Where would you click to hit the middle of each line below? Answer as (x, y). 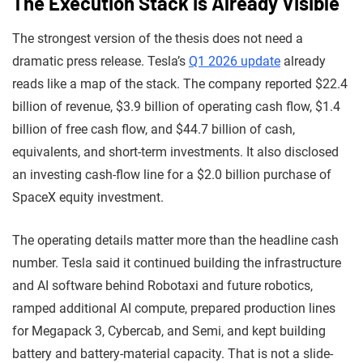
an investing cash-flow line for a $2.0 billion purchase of (172, 174)
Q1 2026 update (235, 61)
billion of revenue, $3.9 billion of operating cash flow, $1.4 (176, 106)
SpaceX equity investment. (88, 197)
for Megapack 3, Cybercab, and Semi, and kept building (169, 331)
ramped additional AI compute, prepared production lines (174, 308)
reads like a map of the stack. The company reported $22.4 (180, 83)
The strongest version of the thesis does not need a (158, 38)
